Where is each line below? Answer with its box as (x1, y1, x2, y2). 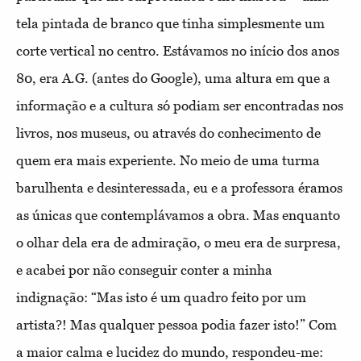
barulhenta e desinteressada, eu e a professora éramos (16, 179, 342, 196)
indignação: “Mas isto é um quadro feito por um (16, 288, 306, 305)
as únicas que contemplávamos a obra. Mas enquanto (16, 206, 340, 223)
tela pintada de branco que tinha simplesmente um (16, 15, 325, 31)
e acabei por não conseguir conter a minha (16, 261, 272, 278)
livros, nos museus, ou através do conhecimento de (16, 124, 321, 141)
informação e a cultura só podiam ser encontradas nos (16, 97, 343, 114)
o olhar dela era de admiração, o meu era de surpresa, (16, 234, 341, 251)
